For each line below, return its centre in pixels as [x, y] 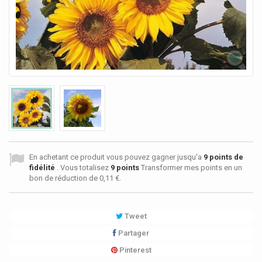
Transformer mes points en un [191, 168]
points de [225, 157]
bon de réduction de [64, 178]
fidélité [43, 168]
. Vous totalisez [84, 168]
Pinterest [134, 250]
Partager [133, 233]
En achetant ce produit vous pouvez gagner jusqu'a [116, 157]
